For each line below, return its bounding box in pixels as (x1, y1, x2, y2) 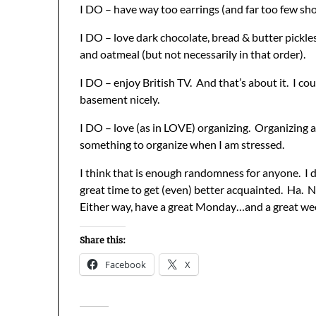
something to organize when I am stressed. (80, 137, 284, 151)
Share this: (80, 234, 126, 245)
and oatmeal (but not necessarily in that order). (80, 47, 305, 61)
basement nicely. (80, 92, 159, 106)
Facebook (105, 257, 146, 271)
